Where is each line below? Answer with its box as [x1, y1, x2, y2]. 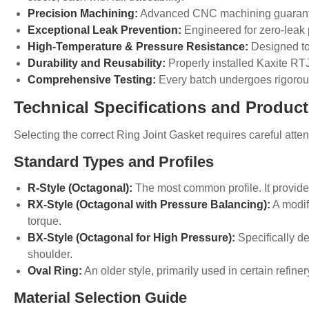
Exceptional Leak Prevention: [28, 24, 181, 37]
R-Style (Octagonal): [28, 182, 132, 195]
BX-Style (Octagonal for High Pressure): [28, 232, 235, 244]
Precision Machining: [28, 8, 138, 20]
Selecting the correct [14, 129, 117, 141]
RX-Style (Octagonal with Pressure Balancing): [28, 199, 270, 211]
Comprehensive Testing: [28, 74, 156, 86]
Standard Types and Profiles [14, 153, 214, 171]
